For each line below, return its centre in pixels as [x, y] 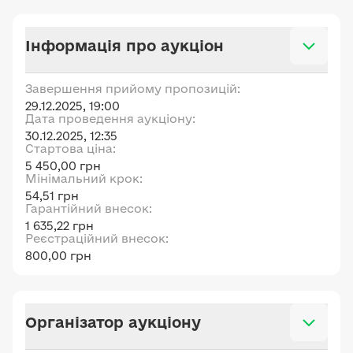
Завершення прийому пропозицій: [133, 89]
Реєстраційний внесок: [97, 238]
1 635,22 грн [59, 226]
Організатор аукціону [113, 322]
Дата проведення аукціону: [110, 119]
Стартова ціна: [71, 149]
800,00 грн [58, 256]
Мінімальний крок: [84, 178]
